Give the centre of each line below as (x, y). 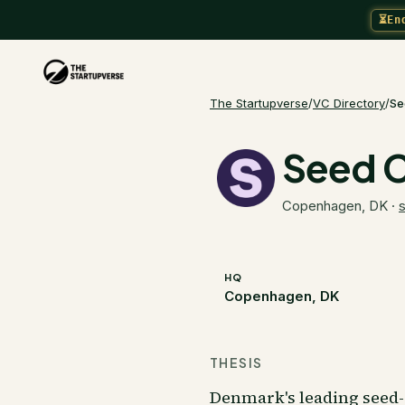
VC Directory (349, 103)
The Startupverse (259, 103)
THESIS (236, 363)
